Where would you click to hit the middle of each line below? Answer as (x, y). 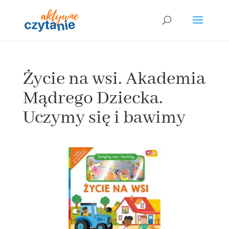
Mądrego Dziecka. (93, 98)
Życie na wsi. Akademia (114, 79)
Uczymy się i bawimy (104, 118)
